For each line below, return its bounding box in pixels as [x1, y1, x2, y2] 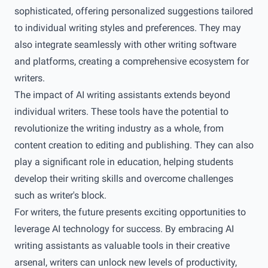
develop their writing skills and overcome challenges [14, 173, 233, 184]
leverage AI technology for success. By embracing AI [14, 223, 234, 234]
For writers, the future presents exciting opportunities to [14, 206, 246, 218]
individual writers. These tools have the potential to [14, 106, 229, 117]
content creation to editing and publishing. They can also [14, 139, 254, 151]
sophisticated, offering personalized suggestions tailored [14, 5, 253, 17]
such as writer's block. [14, 190, 106, 201]
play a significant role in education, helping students [14, 156, 233, 167]
